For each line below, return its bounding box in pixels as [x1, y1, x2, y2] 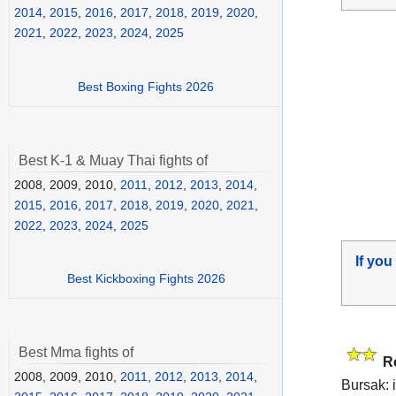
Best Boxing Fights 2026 [78, 79, 214, 94]
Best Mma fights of [19, 345, 133, 361]
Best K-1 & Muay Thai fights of [19, 152, 208, 168]
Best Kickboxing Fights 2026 [66, 271, 225, 286]
